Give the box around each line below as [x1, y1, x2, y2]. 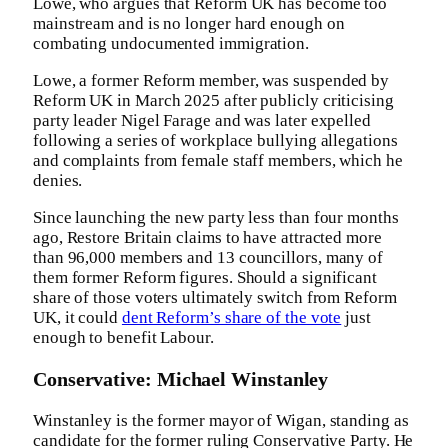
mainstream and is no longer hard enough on [33, 14, 345, 34]
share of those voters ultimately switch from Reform [33, 288, 397, 308]
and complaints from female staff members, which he [33, 151, 403, 171]
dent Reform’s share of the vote [121, 308, 342, 328]
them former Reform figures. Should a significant [33, 268, 377, 288]
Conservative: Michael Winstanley [33, 367, 329, 390]
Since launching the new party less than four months [33, 208, 399, 228]
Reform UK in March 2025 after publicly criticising [33, 91, 394, 111]
